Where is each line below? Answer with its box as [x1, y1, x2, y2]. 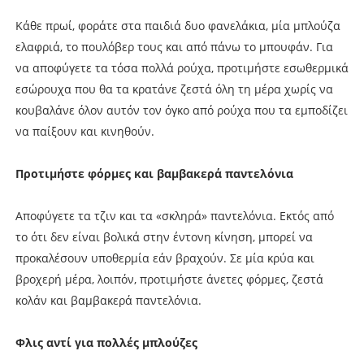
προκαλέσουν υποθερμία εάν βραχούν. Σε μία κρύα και [15, 249, 314, 266]
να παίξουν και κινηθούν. [15, 123, 154, 139]
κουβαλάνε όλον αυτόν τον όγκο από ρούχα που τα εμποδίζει [15, 102, 348, 118]
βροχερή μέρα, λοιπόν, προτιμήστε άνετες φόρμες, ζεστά [15, 271, 323, 287]
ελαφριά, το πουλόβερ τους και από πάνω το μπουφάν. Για [15, 38, 333, 54]
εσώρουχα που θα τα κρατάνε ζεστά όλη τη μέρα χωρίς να [15, 80, 333, 97]
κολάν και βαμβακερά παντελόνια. [15, 292, 201, 308]
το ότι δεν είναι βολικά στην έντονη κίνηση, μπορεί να [15, 228, 313, 245]
